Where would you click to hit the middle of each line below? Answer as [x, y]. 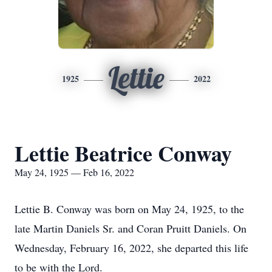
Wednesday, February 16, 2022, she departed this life [131, 248]
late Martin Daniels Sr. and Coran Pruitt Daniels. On [131, 228]
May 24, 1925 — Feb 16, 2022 [74, 172]
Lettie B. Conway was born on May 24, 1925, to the [129, 209]
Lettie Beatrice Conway [123, 153]
